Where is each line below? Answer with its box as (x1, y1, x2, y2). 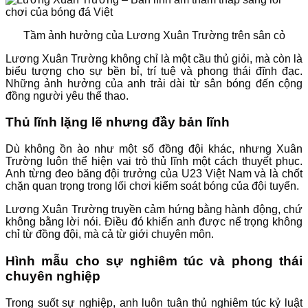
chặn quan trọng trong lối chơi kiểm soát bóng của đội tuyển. (5, 180, 299, 192)
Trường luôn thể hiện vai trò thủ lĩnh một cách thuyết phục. (5, 155, 302, 168)
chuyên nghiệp (5, 268, 100, 283)
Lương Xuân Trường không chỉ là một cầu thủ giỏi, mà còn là (5, 52, 302, 65)
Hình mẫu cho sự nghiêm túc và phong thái (5, 253, 302, 268)
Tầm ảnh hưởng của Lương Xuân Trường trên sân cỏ (23, 29, 285, 41)
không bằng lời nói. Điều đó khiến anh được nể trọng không (5, 216, 302, 228)
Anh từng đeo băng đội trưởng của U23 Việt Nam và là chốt (5, 168, 302, 180)
